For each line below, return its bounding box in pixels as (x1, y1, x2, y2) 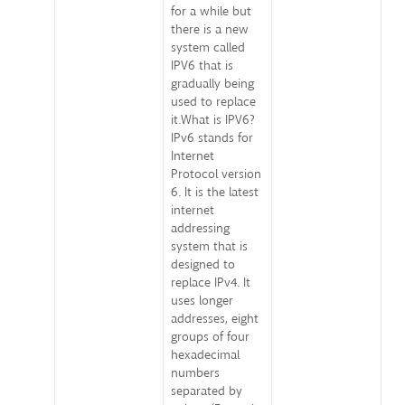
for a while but (171, 3, 251, 21)
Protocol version (171, 165, 261, 184)
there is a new (171, 21, 249, 39)
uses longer (171, 292, 233, 310)
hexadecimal (171, 346, 240, 364)
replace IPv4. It (171, 274, 250, 292)
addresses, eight (171, 310, 259, 328)
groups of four (171, 328, 250, 346)
